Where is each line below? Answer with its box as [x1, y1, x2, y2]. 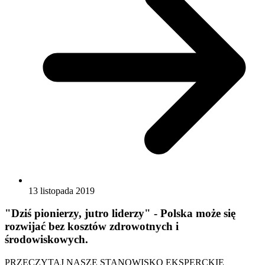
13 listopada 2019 [28, 185, 95, 196]
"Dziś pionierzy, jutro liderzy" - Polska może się [5, 207, 235, 220]
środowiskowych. [5, 233, 88, 246]
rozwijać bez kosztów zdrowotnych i [5, 220, 179, 233]
